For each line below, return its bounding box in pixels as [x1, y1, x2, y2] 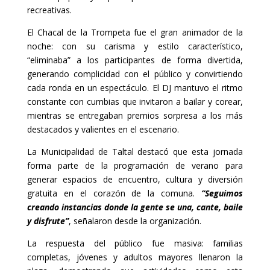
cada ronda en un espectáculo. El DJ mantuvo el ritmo [27, 82, 243, 94]
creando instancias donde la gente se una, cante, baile [27, 201, 243, 213]
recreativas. [27, 4, 72, 16]
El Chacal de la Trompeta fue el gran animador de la [27, 27, 243, 39]
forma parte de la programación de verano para [27, 160, 243, 172]
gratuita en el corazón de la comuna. [27, 187, 202, 199]
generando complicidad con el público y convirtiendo [27, 68, 243, 80]
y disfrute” [27, 215, 69, 227]
